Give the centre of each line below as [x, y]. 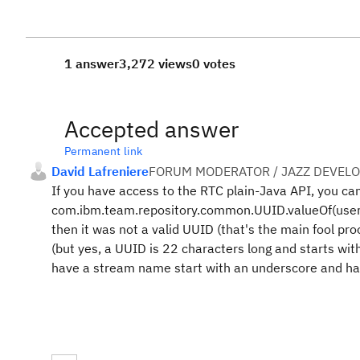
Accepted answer [151, 129]
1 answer [92, 63]
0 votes [214, 63]
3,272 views [155, 63]
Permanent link [104, 151]
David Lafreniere [100, 171]
